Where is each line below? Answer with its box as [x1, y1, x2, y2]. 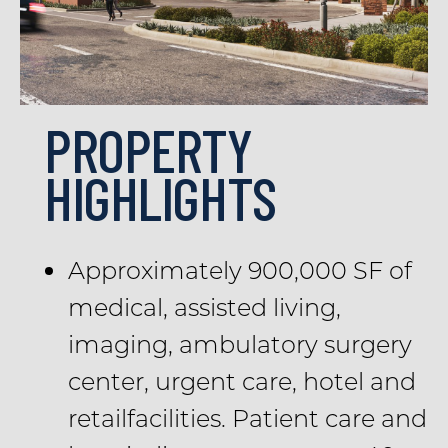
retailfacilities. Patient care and [67, 402, 427, 433]
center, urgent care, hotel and [67, 365, 416, 396]
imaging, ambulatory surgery [67, 328, 412, 359]
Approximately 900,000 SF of [67, 254, 412, 285]
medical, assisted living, [67, 291, 341, 322]
